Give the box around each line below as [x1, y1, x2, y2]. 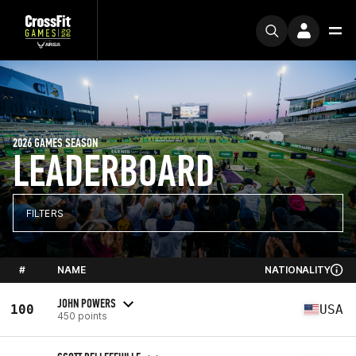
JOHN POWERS [57, 295, 116, 311]
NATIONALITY [265, 264, 331, 276]
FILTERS [26, 207, 64, 219]
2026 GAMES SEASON [13, 135, 98, 150]
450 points [57, 309, 107, 322]
